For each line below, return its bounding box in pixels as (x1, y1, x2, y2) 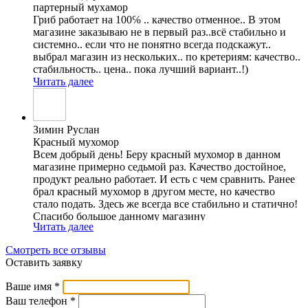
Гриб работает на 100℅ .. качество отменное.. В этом (33, 13, 280, 25)
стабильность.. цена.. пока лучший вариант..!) (33, 63, 248, 75)
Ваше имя (5, 280, 54, 292)
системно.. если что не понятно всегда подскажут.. (33, 38, 271, 50)
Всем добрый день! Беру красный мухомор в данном (33, 148, 280, 160)
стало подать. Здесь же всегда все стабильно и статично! (33, 197, 298, 210)
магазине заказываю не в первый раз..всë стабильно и (33, 25, 286, 38)
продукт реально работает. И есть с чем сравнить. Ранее (33, 173, 295, 185)
